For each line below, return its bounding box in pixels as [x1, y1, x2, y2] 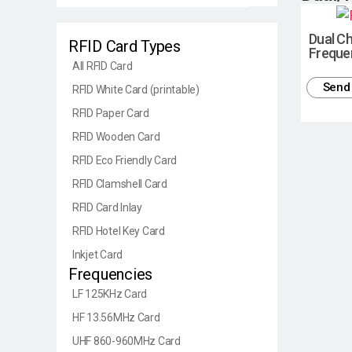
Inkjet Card [72, 247, 123, 261]
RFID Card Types [68, 36, 181, 56]
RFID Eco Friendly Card [72, 153, 178, 167]
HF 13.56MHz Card [72, 310, 160, 324]
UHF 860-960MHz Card [72, 334, 181, 347]
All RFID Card [72, 59, 133, 72]
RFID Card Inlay [72, 200, 142, 214]
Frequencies [68, 264, 153, 284]
